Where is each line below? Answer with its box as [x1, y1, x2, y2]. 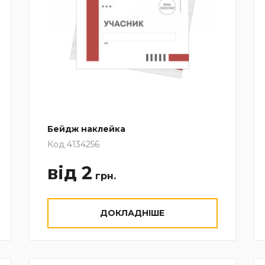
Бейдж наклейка [47, 123, 125, 134]
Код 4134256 [47, 138, 99, 150]
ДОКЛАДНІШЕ [100, 207, 165, 218]
